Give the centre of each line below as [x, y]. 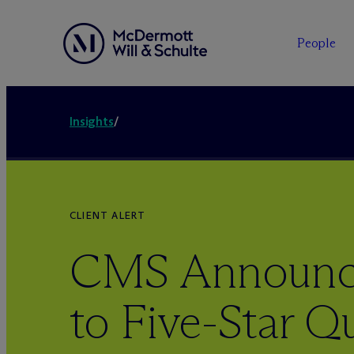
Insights [92, 121]
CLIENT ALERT [108, 215]
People [316, 43]
